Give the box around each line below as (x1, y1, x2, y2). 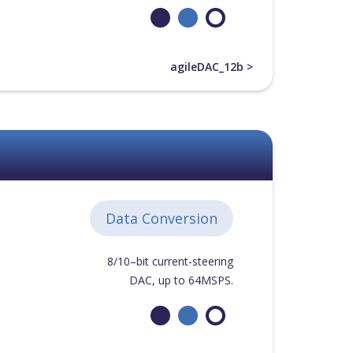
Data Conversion (105, 209, 217, 228)
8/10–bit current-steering (106, 254, 233, 269)
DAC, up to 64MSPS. (128, 273, 233, 288)
